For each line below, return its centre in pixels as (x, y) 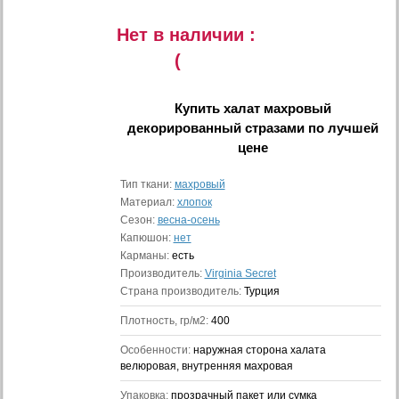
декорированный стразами (216, 128)
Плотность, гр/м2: (165, 321)
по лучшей (341, 128)
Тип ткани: (147, 184)
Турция (261, 291)
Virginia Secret (240, 273)
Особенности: (156, 350)
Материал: (148, 202)
